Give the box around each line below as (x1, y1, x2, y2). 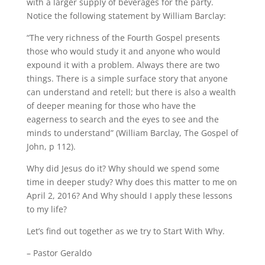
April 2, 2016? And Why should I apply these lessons (26, 190, 232, 201)
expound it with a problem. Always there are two (26, 59, 219, 70)
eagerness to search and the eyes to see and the (26, 114, 219, 125)
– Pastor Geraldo (26, 247, 92, 258)
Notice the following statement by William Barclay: (26, 10, 226, 21)
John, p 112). (26, 141, 76, 152)
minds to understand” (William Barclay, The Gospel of (26, 127, 238, 138)
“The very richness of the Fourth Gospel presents (26, 32, 220, 43)
